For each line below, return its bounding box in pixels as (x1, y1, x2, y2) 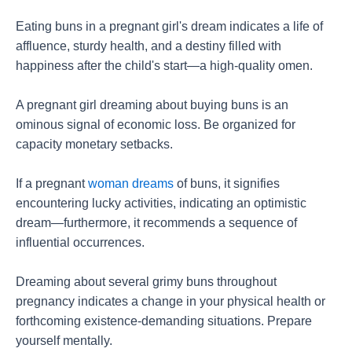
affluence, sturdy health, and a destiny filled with (16, 39, 281, 53)
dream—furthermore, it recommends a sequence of (16, 215, 297, 229)
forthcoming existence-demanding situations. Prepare (16, 313, 312, 328)
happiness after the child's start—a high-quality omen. (16, 59, 313, 73)
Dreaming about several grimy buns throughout (16, 274, 277, 288)
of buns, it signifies (174, 176, 280, 190)
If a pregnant (16, 176, 88, 190)
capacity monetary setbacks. (16, 137, 173, 151)
